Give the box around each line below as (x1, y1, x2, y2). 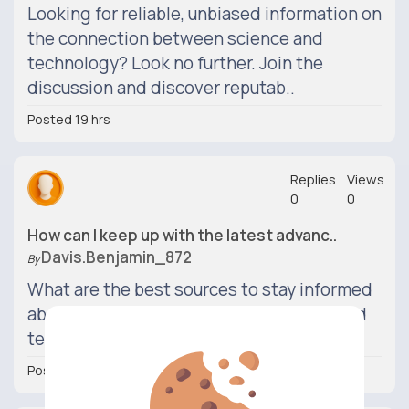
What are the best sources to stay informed (27, 278, 372, 301)
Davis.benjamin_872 (41, 246, 192, 267)
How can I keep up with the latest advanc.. (27, 225, 337, 246)
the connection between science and (27, 26, 323, 50)
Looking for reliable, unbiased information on (27, 2, 382, 26)
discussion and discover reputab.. (27, 76, 295, 100)
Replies (290, 170, 336, 189)
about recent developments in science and (27, 302, 367, 326)
